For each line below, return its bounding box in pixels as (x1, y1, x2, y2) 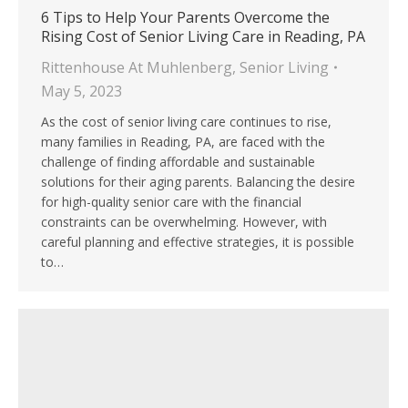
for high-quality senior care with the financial (41, 193, 301, 211)
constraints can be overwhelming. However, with (41, 213, 327, 231)
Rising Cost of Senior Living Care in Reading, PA (41, 26, 365, 47)
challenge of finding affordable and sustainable (41, 153, 315, 171)
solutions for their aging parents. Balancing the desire (41, 173, 355, 191)
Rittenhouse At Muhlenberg (41, 57, 232, 78)
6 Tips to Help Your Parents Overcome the (41, 7, 330, 28)
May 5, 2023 (41, 81, 122, 102)
